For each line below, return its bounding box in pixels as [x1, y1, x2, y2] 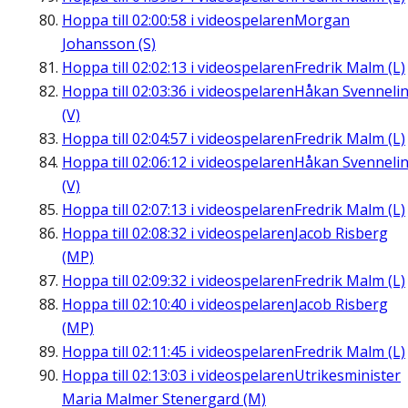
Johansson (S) [62, 34, 156, 55]
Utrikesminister [294, 365, 401, 386]
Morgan [294, 10, 350, 31]
